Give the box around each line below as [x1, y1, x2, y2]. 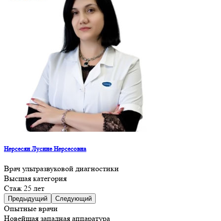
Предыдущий [8, 194, 47, 202]
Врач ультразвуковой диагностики [4, 163, 119, 173]
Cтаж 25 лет [4, 183, 44, 193]
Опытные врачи [4, 203, 58, 213]
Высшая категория [4, 173, 67, 183]
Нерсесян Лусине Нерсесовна [4, 145, 86, 152]
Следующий [55, 194, 92, 202]
